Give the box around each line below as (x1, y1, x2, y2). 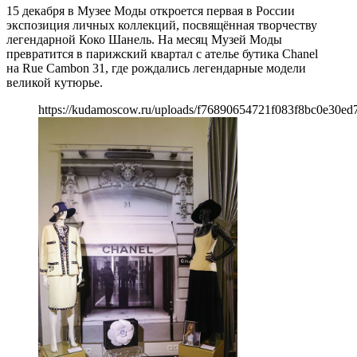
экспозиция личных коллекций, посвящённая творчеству (6, 18, 317, 32)
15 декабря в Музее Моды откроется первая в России (6, 3, 295, 18)
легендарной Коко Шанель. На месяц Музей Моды (6, 32, 282, 46)
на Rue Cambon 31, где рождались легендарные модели (6, 61, 306, 75)
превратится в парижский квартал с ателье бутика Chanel (6, 46, 318, 61)
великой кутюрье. (6, 75, 103, 89)
